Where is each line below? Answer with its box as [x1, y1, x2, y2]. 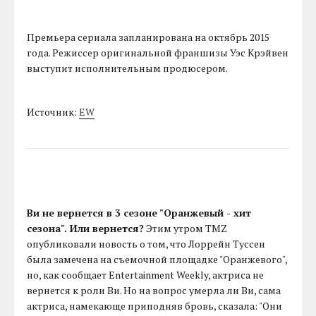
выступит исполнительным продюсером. [27, 61, 229, 75]
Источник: [27, 105, 80, 119]
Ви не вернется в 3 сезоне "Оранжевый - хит [27, 206, 252, 220]
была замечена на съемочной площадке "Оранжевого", [27, 253, 288, 267]
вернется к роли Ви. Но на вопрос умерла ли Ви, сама [27, 284, 281, 298]
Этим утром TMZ [144, 221, 228, 236]
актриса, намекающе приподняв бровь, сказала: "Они [27, 299, 283, 313]
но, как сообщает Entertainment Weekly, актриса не [27, 268, 265, 282]
